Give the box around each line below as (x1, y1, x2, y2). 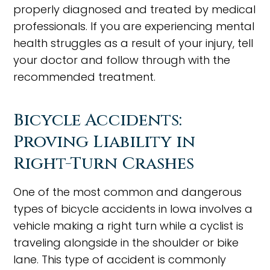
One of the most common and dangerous (13, 184, 242, 199)
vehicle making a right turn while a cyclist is (13, 218, 244, 233)
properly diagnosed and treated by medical (13, 2, 256, 17)
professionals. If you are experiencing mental (13, 19, 255, 34)
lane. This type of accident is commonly (13, 252, 227, 267)
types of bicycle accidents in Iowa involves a (13, 201, 253, 216)
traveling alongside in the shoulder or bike (13, 235, 239, 250)
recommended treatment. (13, 69, 156, 84)
